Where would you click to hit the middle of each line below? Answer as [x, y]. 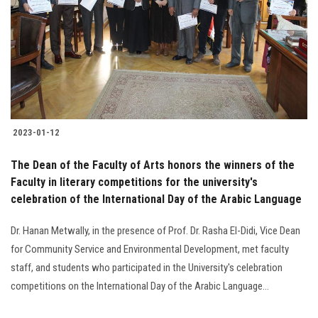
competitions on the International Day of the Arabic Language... [140, 286]
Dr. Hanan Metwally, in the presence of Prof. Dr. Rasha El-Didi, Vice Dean [155, 231]
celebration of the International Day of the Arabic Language [156, 199]
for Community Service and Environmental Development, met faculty [150, 250]
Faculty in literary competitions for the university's [134, 182]
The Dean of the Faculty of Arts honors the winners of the [153, 165]
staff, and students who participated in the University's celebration [147, 268]
